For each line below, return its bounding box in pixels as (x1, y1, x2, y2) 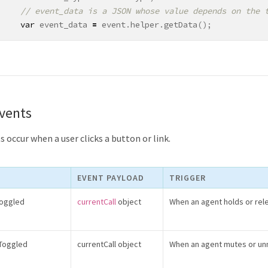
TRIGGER (169, 172, 206, 183)
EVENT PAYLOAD (77, 172, 144, 183)
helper (130, 19, 159, 30)
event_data (39, 19, 87, 30)
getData (164, 19, 197, 30)
